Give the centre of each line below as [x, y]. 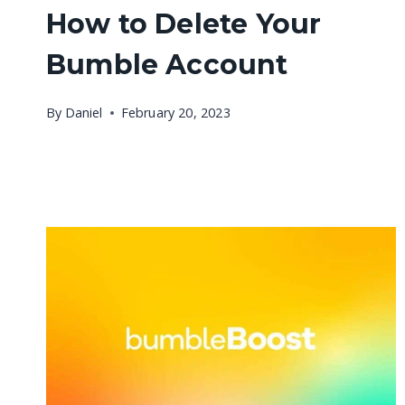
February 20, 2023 [175, 112]
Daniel [84, 112]
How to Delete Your [184, 24]
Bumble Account [167, 65]
